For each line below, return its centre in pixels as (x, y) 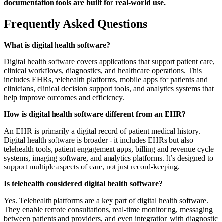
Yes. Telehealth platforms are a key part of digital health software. (106, 201)
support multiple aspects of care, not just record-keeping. (92, 167)
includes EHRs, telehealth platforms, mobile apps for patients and (106, 80)
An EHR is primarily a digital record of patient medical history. (102, 131)
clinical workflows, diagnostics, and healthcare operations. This (103, 71)
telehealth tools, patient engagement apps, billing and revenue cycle (109, 149)
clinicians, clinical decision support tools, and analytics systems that (109, 89)
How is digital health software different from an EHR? (95, 114)
